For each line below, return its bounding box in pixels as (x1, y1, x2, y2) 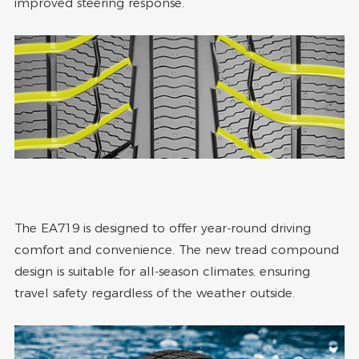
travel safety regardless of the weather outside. (14, 284, 295, 301)
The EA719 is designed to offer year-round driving (14, 220, 311, 236)
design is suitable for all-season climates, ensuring (14, 263, 310, 279)
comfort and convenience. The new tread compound (14, 241, 339, 257)
